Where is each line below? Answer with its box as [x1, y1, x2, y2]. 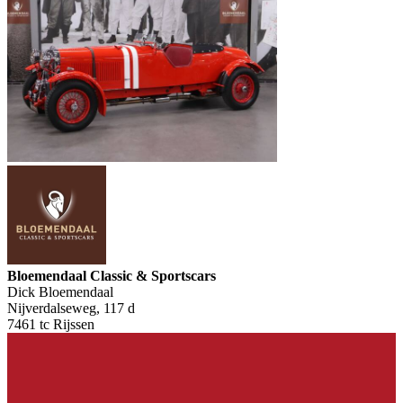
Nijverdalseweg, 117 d [7, 300, 135, 316]
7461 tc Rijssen [7, 316, 94, 332]
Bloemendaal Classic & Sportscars [7, 267, 216, 283]
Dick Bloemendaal [7, 283, 113, 300]
